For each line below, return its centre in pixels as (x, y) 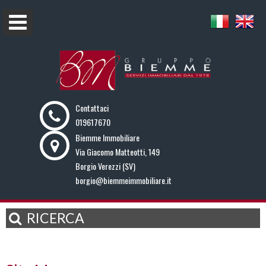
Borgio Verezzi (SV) (106, 166)
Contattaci (92, 107)
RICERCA (54, 218)
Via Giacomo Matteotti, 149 (118, 151)
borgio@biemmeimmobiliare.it (124, 180)
